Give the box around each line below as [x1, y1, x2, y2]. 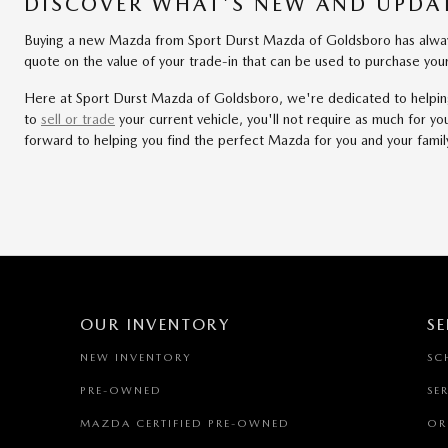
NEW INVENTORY [80, 351, 191, 365]
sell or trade [41, 111, 115, 128]
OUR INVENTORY [80, 315, 231, 335]
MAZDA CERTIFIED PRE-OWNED [80, 417, 290, 431]
